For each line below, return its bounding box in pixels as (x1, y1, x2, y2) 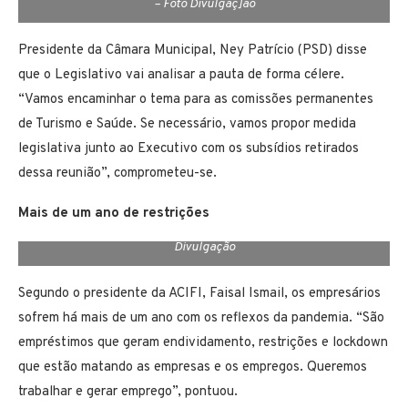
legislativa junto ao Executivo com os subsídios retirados (18, 140, 359, 158)
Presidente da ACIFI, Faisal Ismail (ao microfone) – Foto (56, 222, 352, 239)
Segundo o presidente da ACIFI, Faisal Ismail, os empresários (18, 285, 381, 303)
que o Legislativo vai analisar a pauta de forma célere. (18, 66, 344, 85)
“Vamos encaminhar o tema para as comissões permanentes (18, 91, 373, 109)
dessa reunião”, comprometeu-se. (18, 165, 217, 183)
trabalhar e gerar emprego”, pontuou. (18, 383, 238, 402)
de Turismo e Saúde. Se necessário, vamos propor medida (18, 116, 356, 134)
